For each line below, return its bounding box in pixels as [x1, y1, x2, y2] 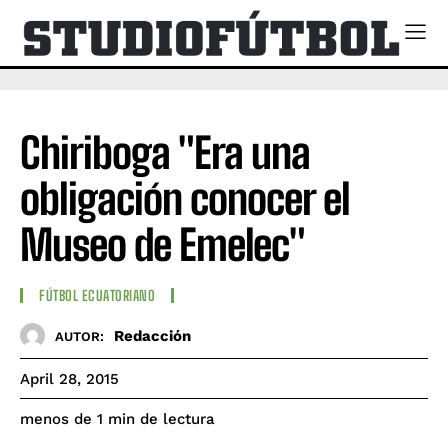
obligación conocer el [20, 173, 350, 224]
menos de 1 [20, 410, 103, 429]
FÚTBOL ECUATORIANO [39, 287, 155, 305]
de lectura [140, 410, 215, 429]
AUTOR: [55, 328, 104, 344]
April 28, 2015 [20, 370, 119, 389]
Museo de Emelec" [20, 219, 305, 270]
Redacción [114, 326, 191, 345]
